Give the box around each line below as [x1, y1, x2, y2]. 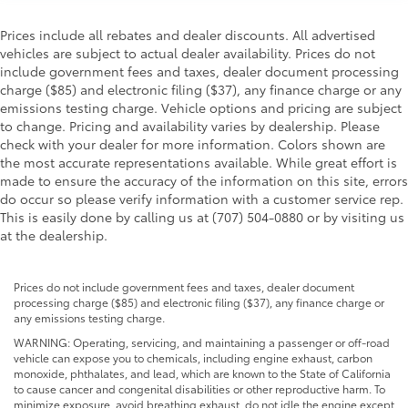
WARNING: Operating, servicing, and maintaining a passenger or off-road [14, 334, 390, 351]
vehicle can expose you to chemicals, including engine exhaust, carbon [14, 350, 372, 366]
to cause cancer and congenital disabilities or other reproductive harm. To [14, 381, 385, 397]
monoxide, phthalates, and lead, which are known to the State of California [14, 365, 391, 382]
